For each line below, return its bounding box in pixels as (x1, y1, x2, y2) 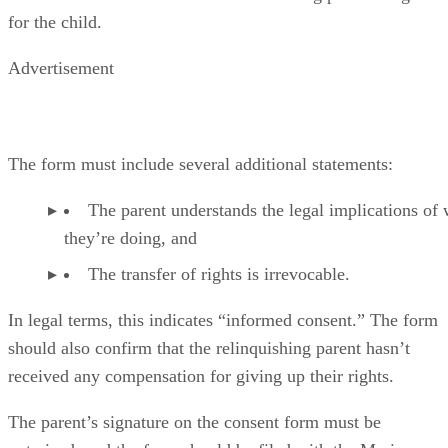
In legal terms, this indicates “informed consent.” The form (8, 309, 438, 330)
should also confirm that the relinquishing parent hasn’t (8, 337, 410, 358)
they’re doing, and (64, 227, 197, 248)
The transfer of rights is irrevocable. (88, 263, 350, 284)
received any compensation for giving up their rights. (8, 365, 394, 386)
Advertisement (8, 57, 114, 78)
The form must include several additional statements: (8, 153, 393, 174)
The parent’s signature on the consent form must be (8, 411, 381, 432)
